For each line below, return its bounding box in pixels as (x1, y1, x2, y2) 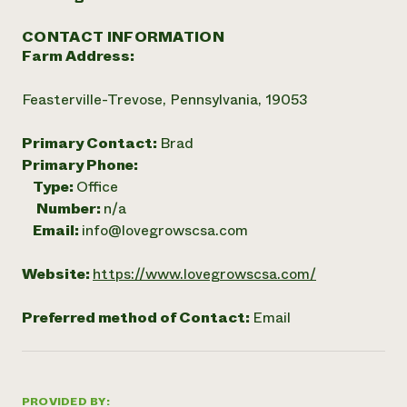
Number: (36, 198, 104, 219)
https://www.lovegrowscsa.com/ (93, 263, 316, 284)
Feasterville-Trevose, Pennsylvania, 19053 (22, 89, 308, 110)
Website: (22, 263, 93, 284)
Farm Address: (22, 45, 134, 66)
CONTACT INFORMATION (22, 26, 225, 47)
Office (76, 176, 118, 197)
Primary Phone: (22, 154, 138, 175)
